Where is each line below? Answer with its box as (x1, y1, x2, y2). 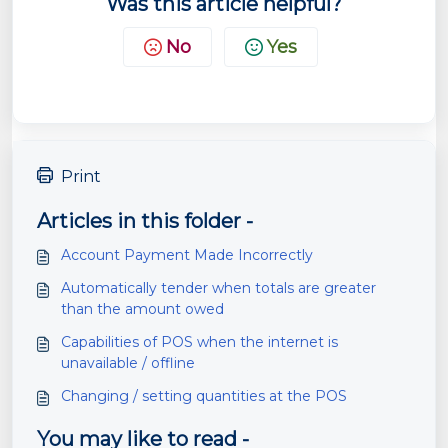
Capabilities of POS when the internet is (61, 333, 338, 352)
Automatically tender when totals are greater (61, 279, 376, 298)
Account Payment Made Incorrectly (61, 246, 313, 265)
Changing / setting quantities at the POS (61, 387, 347, 406)
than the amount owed (61, 300, 224, 319)
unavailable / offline (61, 354, 195, 373)
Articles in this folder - (37, 209, 253, 234)
